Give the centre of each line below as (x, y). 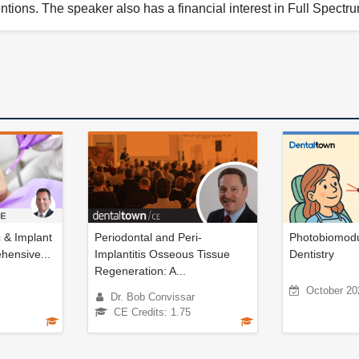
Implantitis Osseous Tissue (162, 254)
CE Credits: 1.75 (152, 312)
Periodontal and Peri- (148, 237)
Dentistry (311, 254)
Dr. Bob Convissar (153, 296)
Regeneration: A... (140, 270)
